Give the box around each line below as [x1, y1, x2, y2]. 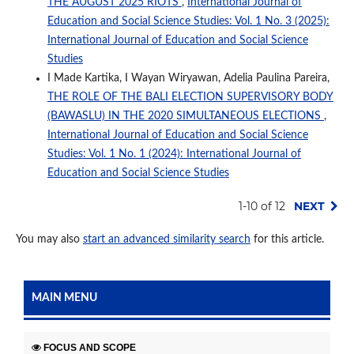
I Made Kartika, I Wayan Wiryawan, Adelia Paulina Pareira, [47, 72, 330, 84]
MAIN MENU [32, 292, 97, 303]
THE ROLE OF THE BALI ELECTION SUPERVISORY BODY [47, 91, 333, 103]
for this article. [250, 233, 324, 245]
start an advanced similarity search [82, 233, 250, 245]
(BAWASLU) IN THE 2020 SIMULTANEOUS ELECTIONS [47, 110, 324, 122]
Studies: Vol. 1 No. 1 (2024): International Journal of [47, 148, 301, 160]
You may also [15, 233, 83, 245]
